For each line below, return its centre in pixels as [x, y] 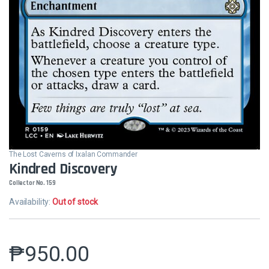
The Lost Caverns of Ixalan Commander [73, 154]
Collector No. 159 [32, 183]
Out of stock [75, 201]
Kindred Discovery [63, 169]
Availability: [31, 201]
